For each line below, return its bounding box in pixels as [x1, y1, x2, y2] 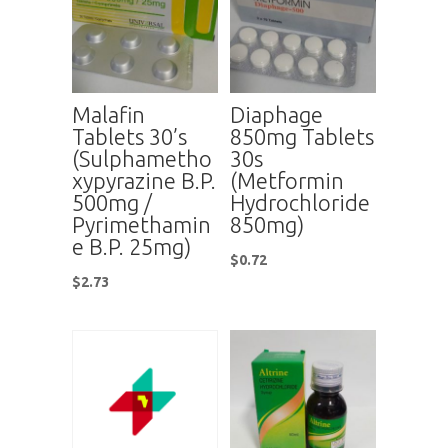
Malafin [71, 102, 145, 128]
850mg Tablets [230, 124, 375, 150]
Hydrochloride [230, 190, 371, 216]
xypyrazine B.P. [71, 168, 216, 194]
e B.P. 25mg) [71, 234, 191, 260]
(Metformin [230, 168, 345, 194]
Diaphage [230, 102, 324, 128]
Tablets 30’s [71, 124, 187, 150]
